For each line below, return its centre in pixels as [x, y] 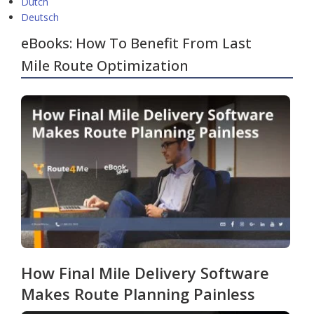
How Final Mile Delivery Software [145, 272]
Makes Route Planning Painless [138, 293]
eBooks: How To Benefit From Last [136, 43]
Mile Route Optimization [105, 66]
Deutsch [40, 17]
